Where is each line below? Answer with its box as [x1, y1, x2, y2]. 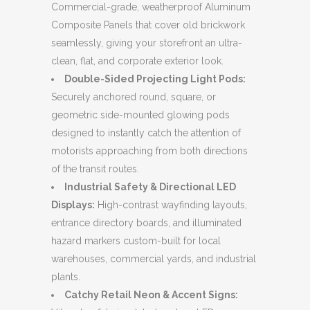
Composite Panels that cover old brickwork [51, 19, 245, 30]
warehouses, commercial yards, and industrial [51, 253, 256, 264]
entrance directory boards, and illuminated [51, 217, 241, 228]
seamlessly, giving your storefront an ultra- [51, 37, 242, 48]
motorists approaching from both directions [51, 145, 248, 156]
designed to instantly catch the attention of [51, 127, 241, 138]
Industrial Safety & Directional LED [64, 181, 236, 192]
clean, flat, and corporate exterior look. [51, 55, 224, 66]
